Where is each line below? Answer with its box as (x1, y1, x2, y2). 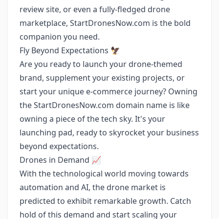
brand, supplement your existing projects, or (20, 72, 185, 83)
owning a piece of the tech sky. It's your (20, 113, 165, 124)
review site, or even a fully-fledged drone (20, 4, 170, 15)
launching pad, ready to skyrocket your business (20, 127, 199, 138)
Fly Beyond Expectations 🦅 (20, 45, 120, 56)
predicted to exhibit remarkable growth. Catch (20, 196, 191, 206)
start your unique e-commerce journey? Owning (20, 86, 197, 97)
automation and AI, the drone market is (20, 182, 166, 193)
